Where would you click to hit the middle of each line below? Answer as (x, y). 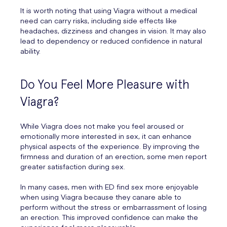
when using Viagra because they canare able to (101, 197)
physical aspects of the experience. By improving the (110, 146)
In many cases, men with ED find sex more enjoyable (109, 187)
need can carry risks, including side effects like (99, 21)
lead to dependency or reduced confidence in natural (111, 41)
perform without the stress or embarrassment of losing (113, 207)
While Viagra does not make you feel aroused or (102, 126)
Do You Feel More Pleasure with (105, 85)
